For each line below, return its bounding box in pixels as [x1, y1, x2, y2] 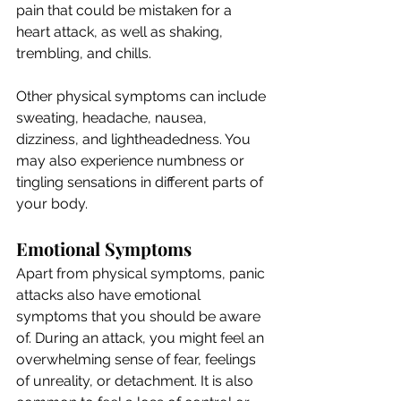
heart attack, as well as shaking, [16, 22, 226, 40]
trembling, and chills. [16, 44, 155, 62]
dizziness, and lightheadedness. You [16, 130, 254, 148]
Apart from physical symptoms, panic [16, 264, 269, 282]
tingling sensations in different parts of [16, 173, 267, 191]
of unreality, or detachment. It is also [16, 371, 257, 389]
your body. [16, 194, 88, 212]
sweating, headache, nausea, [16, 108, 210, 126]
